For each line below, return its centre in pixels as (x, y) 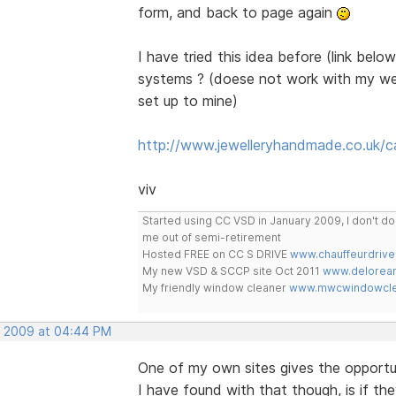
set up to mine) (187, 100)
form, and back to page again (237, 12)
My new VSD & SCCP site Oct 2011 (232, 270)
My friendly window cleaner (215, 287)
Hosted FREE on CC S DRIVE (216, 254)
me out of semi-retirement (211, 237)
